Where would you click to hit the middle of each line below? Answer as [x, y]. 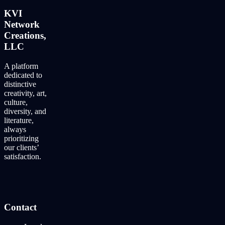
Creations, [25, 36]
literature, [19, 121]
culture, [16, 102]
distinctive [20, 84]
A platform [21, 66]
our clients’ [21, 148]
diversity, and [25, 111]
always [15, 130]
